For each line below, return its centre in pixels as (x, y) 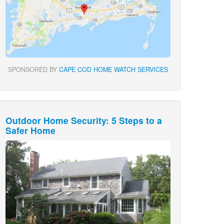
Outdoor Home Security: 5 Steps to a (84, 120)
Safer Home (30, 130)
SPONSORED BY (33, 69)
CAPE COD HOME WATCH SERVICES (113, 69)
